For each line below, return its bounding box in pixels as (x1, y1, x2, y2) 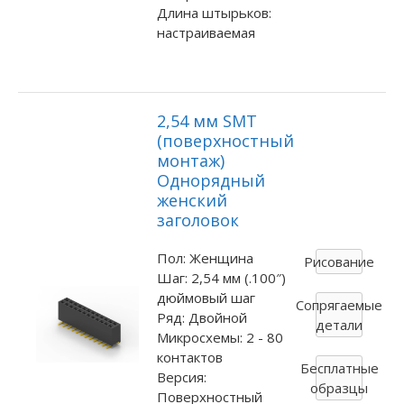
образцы (310, 378, 369, 397)
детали (316, 315, 363, 334)
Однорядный (156, 169, 265, 191)
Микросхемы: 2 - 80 (156, 327, 283, 346)
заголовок (156, 208, 239, 231)
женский (156, 188, 227, 211)
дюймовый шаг (156, 288, 255, 307)
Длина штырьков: (156, 4, 271, 23)
